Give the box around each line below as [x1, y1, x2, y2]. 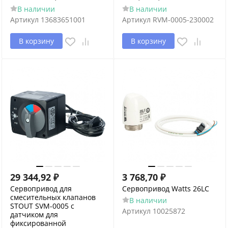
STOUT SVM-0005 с [10, 201, 74, 211]
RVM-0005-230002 [153, 15, 214, 24]
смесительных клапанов [10, 192, 96, 202]
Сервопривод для [10, 184, 72, 193]
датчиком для [10, 210, 58, 219]
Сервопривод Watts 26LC [122, 184, 209, 193]
